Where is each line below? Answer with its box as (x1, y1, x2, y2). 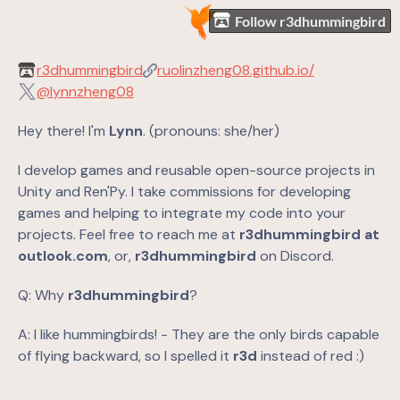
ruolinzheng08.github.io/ (157, 60, 314, 79)
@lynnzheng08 (37, 81, 134, 101)
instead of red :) (257, 346, 364, 365)
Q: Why (18, 285, 68, 304)
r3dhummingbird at (239, 224, 379, 244)
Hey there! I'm (18, 121, 109, 140)
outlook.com (18, 246, 108, 265)
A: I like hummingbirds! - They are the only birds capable (18, 324, 379, 344)
